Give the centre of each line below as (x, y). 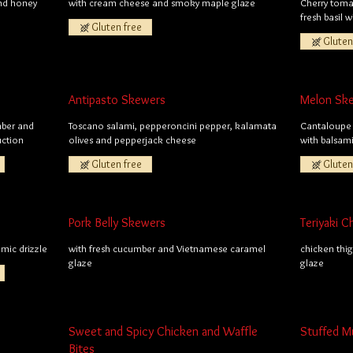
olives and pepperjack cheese (133, 139)
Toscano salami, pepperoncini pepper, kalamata (173, 125)
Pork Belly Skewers (117, 223)
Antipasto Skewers (117, 100)
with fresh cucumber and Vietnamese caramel (167, 248)
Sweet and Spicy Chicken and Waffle (163, 331)
